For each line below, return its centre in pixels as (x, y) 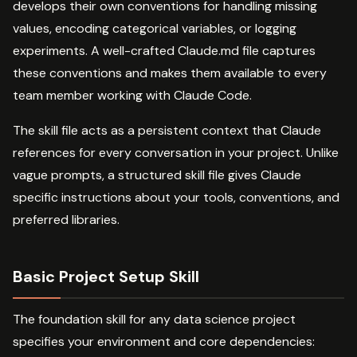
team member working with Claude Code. (132, 95)
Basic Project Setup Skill (106, 276)
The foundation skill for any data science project (154, 319)
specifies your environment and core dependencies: (164, 341)
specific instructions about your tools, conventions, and (176, 197)
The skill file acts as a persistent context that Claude (167, 130)
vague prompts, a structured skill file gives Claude (157, 175)
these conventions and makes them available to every (170, 73)
